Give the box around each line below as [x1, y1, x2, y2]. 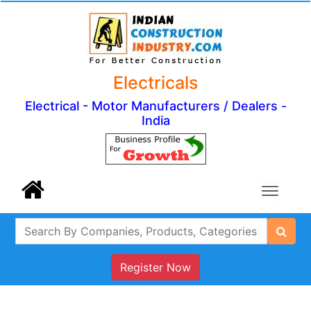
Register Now [120, 260, 191, 274]
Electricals [113, 72, 198, 93]
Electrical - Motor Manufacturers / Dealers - [24, 99, 287, 113]
